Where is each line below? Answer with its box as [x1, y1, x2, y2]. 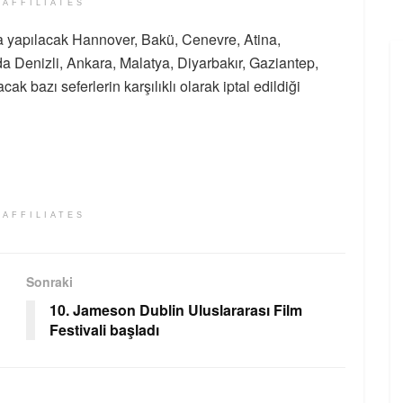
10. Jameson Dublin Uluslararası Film [49, 300, 302, 321]
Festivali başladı [49, 319, 159, 341]
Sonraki [26, 273, 73, 291]
